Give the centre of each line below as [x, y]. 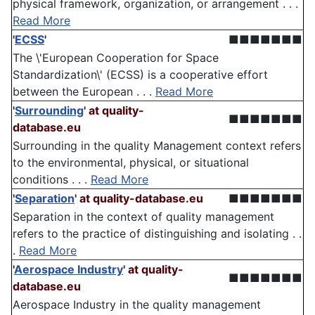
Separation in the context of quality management [143, 217]
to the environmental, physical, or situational [131, 163]
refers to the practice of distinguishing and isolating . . [157, 234]
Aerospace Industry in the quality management [137, 305]
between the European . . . [84, 92]
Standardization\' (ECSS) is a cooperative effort [140, 75]
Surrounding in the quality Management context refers [157, 146]
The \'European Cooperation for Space [116, 58]
